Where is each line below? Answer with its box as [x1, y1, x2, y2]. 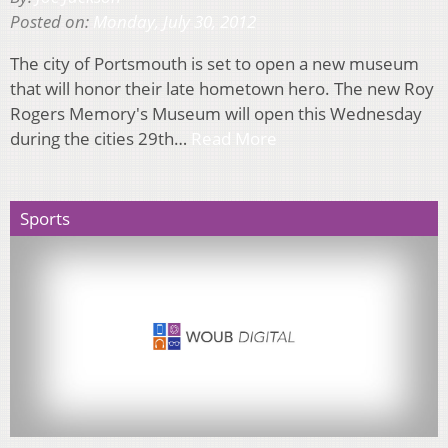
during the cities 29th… [10, 127, 191, 151]
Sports [20, 207, 70, 231]
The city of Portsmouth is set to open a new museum [10, 52, 419, 76]
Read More [191, 127, 277, 151]
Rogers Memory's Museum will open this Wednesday [10, 102, 422, 126]
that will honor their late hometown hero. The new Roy [10, 77, 434, 101]
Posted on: [10, 10, 93, 34]
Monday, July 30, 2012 [93, 10, 256, 34]
